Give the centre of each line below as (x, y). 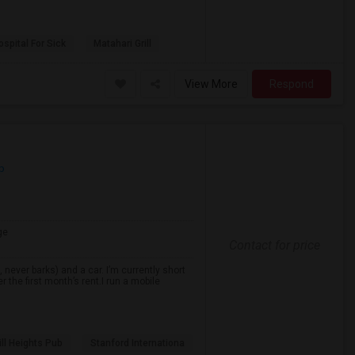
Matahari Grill (122, 44)
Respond (292, 84)
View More (211, 84)
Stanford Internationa (137, 343)
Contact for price (274, 245)
